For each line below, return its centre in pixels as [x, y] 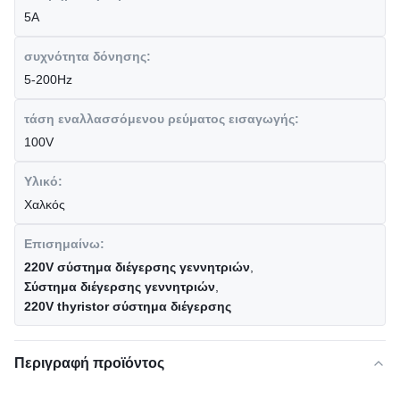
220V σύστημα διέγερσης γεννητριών [137, 267]
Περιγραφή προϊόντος [89, 363]
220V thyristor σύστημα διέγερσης [128, 306]
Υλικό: [43, 181]
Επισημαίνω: [64, 244]
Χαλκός [45, 204]
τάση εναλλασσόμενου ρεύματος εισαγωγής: [162, 119]
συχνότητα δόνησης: [87, 56]
